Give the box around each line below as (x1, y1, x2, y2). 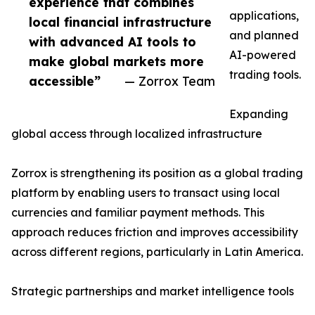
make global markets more (29, 53, 204, 70)
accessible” (29, 73, 101, 89)
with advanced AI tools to (29, 34, 196, 50)
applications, (229, 8, 299, 23)
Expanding (229, 107, 288, 122)
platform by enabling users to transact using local (11, 186, 280, 200)
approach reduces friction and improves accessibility (11, 225, 298, 240)
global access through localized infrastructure (11, 127, 262, 141)
